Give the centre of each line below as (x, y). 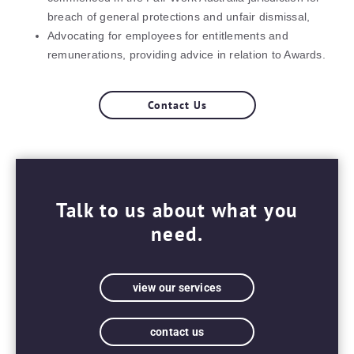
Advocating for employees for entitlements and (168, 35)
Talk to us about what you (177, 210)
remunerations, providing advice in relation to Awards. (186, 54)
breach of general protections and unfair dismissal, (179, 16)
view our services (177, 287)
